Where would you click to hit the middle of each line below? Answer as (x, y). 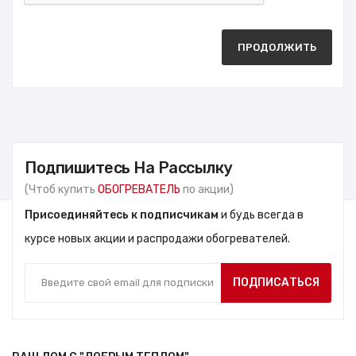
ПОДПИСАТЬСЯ (276, 282)
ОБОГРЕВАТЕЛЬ (139, 189)
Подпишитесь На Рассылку (128, 167)
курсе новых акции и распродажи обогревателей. (157, 238)
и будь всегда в (261, 215)
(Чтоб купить (61, 189)
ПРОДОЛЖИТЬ (277, 47)
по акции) (207, 189)
